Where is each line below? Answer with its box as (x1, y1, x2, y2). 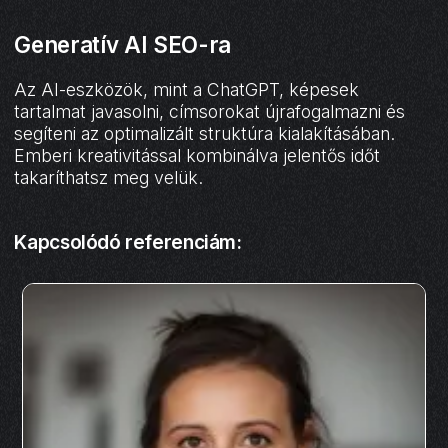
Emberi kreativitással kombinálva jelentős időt (14, 145, 381, 167)
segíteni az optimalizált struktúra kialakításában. (14, 123, 396, 145)
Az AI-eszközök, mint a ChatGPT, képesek (14, 79, 360, 101)
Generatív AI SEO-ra (14, 31, 232, 59)
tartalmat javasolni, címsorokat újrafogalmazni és (14, 101, 406, 123)
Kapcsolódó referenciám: (14, 230, 242, 255)
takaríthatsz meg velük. (14, 167, 204, 189)
